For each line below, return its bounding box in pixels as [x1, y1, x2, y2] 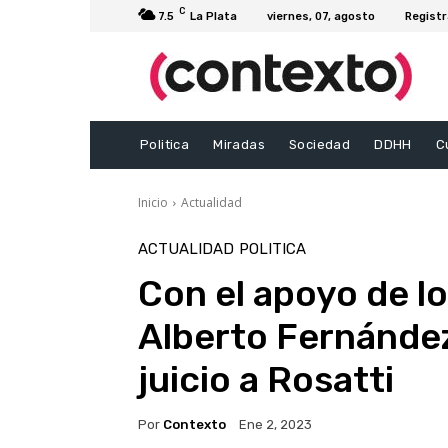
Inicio [138, 194, 168, 212]
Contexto [163, 416, 226, 432]
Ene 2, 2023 [239, 417, 312, 433]
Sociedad [289, 137, 351, 153]
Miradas [213, 137, 266, 153]
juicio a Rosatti [138, 358, 394, 402]
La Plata [190, 9, 237, 23]
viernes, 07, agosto [267, 9, 375, 23]
